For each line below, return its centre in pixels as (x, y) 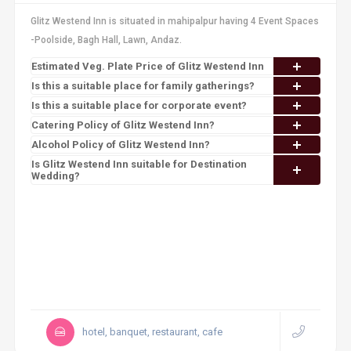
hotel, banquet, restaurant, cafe (152, 332)
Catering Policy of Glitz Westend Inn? (123, 125)
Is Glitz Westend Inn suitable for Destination (139, 164)
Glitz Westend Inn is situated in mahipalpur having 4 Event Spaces (174, 21)
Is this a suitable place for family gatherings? (143, 86)
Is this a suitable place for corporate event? (139, 105)
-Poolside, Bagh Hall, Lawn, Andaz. (106, 40)
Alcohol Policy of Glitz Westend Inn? (120, 145)
